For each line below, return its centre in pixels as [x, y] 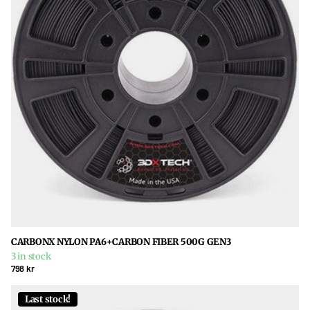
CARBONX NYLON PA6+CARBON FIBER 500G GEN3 [121, 242]
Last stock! [48, 299]
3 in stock [31, 256]
